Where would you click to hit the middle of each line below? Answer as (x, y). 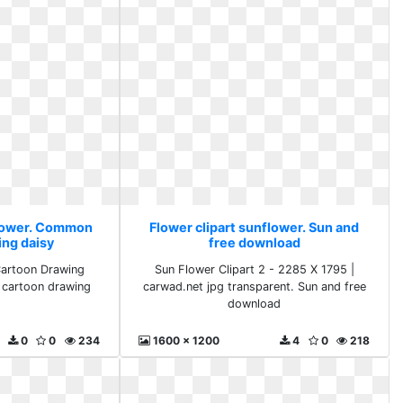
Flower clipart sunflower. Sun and (255, 227)
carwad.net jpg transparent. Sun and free (254, 287)
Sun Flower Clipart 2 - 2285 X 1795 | (254, 269)
